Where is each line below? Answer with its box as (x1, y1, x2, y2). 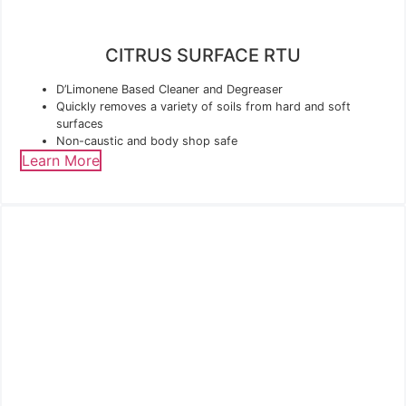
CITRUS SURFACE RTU (105, 43, 301, 66)
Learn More (22, 150, 100, 169)
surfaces (56, 116, 103, 130)
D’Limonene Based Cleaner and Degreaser (56, 82, 283, 96)
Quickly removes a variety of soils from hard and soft (56, 99, 351, 113)
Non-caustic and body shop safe (56, 133, 237, 148)
